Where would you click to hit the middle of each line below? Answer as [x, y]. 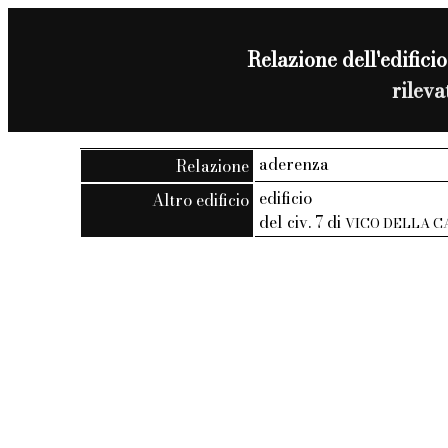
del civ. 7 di [302, 221]
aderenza [294, 163]
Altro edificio [201, 199]
